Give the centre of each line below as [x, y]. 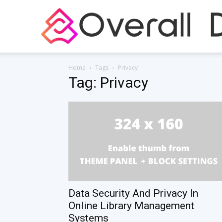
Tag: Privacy [108, 83]
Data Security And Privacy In [133, 193]
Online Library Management [131, 206]
